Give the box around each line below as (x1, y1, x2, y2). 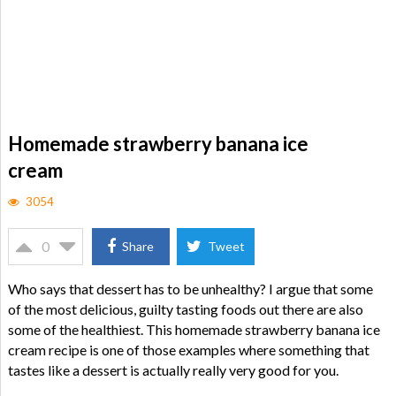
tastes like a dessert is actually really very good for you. (7, 362, 339, 378)
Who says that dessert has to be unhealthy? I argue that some (7, 280, 373, 297)
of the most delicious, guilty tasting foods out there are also (7, 301, 363, 317)
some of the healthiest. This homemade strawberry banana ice (7, 321, 380, 338)
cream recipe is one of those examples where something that (7, 341, 369, 358)
